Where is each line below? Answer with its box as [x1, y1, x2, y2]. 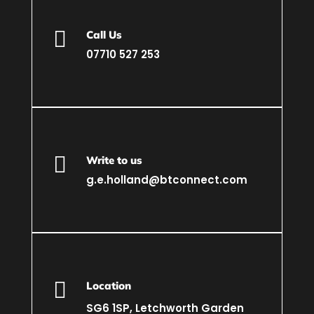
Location [86, 279, 131, 292]
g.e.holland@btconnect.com [86, 172, 247, 187]
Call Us [86, 28, 122, 41]
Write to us [86, 153, 142, 167]
